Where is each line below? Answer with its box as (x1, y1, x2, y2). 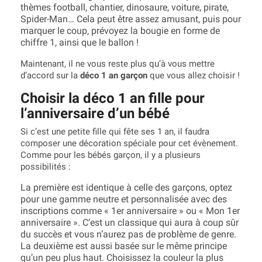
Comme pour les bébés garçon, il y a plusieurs (20, 150, 201, 160)
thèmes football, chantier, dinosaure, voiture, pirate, (20, 2, 229, 13)
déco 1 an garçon (80, 70, 147, 81)
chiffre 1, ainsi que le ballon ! (20, 37, 139, 48)
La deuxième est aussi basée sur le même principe (20, 240, 227, 251)
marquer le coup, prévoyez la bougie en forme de (20, 25, 220, 36)
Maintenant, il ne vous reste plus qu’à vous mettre (20, 58, 215, 69)
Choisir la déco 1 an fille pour (20, 90, 205, 106)
